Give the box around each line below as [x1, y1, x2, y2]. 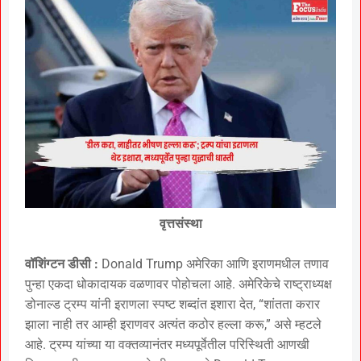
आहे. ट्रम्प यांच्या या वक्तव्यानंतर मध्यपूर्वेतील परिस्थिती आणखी [25, 336, 309, 352]
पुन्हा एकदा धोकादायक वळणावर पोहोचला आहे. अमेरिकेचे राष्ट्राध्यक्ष [25, 276, 332, 292]
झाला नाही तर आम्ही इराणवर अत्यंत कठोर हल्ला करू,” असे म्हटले [25, 316, 322, 332]
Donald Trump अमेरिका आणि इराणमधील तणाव [98, 255, 329, 272]
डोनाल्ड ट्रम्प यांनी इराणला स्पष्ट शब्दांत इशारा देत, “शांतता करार [25, 296, 320, 312]
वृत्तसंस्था [159, 215, 202, 231]
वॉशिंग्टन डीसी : [25, 255, 98, 272]
